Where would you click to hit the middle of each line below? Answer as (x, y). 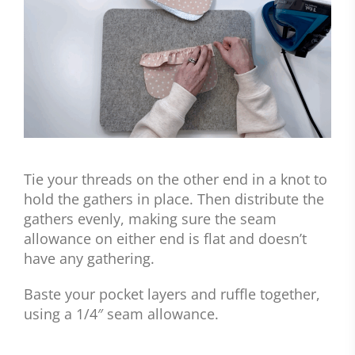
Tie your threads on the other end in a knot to (176, 179)
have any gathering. (89, 259)
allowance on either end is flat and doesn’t (165, 239)
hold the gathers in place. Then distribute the (174, 199)
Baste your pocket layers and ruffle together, (172, 294)
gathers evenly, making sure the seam (150, 219)
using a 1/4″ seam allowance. (121, 314)
